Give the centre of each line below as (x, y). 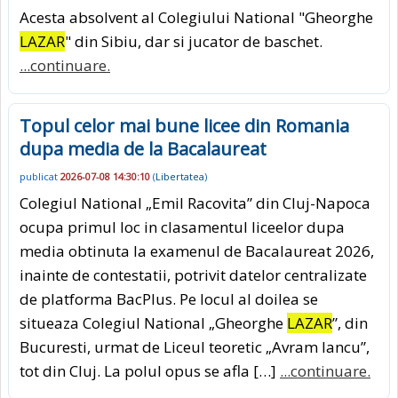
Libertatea (180, 176)
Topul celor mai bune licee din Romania (184, 126)
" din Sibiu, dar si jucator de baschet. (194, 42)
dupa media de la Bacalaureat (143, 149)
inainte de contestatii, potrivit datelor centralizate (193, 275)
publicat (40, 176)
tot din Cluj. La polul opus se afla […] (150, 371)
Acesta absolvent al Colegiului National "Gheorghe (196, 18)
